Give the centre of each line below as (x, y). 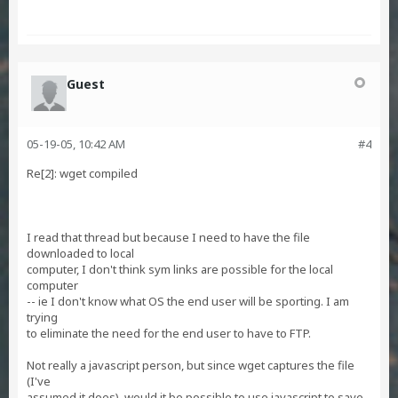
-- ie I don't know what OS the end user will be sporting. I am (188, 301)
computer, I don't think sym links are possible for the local (180, 269)
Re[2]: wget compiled (82, 173)
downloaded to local (80, 253)
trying (42, 317)
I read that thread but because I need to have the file (168, 237)
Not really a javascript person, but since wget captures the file (191, 365)
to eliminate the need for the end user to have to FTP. (169, 333)
